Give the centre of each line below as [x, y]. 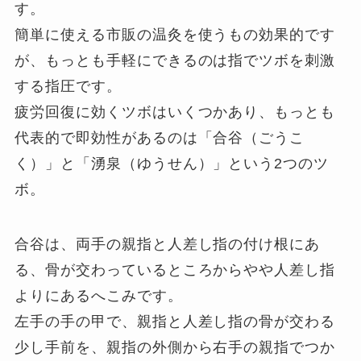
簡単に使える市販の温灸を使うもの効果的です [175, 34]
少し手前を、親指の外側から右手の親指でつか [175, 347]
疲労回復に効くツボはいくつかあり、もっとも [175, 112]
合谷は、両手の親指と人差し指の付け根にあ [168, 244]
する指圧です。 [68, 86]
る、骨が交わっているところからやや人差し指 [175, 270]
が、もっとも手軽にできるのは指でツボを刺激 [175, 60]
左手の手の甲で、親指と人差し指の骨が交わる [175, 321]
